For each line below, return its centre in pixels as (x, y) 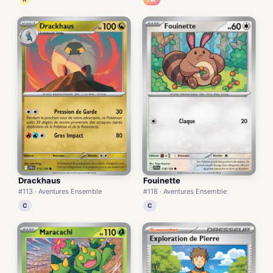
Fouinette (162, 181)
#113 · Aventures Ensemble (60, 192)
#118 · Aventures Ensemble (185, 192)
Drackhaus (39, 181)
